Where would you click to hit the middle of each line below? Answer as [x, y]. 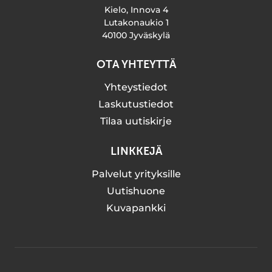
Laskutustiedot [136, 104]
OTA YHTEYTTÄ [136, 65]
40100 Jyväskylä [136, 36]
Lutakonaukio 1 [136, 23]
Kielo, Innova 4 [136, 10]
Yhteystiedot [136, 87]
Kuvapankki [136, 208]
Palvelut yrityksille [136, 174]
